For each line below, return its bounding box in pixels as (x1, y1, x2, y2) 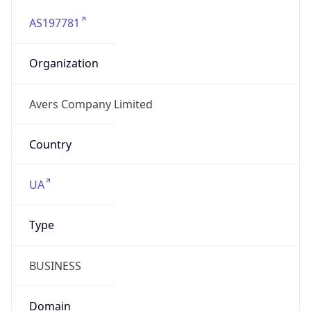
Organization (28, 56, 99, 72)
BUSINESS (28, 258, 81, 274)
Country (28, 136, 72, 152)
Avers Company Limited (28, 96, 153, 112)
